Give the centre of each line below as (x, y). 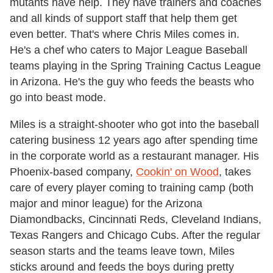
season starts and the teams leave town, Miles (122, 251)
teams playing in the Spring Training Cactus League (135, 66)
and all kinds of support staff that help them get (123, 19)
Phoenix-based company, (73, 172)
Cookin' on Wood (177, 172)
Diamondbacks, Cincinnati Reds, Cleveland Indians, (136, 220)
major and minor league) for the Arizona (106, 204)
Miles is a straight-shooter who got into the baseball (134, 125)
